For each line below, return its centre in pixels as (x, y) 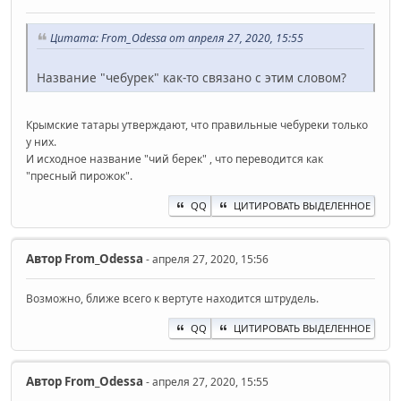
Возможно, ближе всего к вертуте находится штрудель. (172, 298)
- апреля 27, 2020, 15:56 (206, 259)
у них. (41, 141)
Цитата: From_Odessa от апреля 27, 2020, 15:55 (177, 38)
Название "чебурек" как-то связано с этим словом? (192, 77)
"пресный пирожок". (79, 175)
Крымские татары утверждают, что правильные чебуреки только (197, 124)
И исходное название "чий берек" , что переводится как (175, 158)
